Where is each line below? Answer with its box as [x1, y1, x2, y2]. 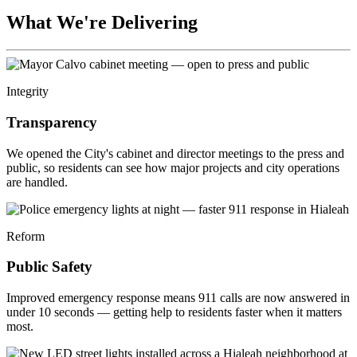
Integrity [6, 84, 49, 99]
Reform [6, 229, 45, 243]
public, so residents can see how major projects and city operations [6, 160, 339, 175]
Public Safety [6, 258, 92, 276]
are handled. [6, 175, 68, 189]
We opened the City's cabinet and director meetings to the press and [6, 146, 344, 160]
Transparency [6, 113, 97, 131]
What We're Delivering [6, 12, 198, 33]
